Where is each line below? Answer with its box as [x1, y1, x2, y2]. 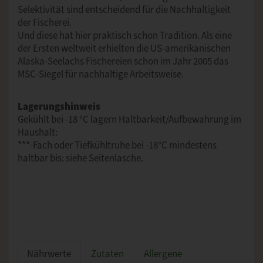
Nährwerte [27, 247, 71, 261]
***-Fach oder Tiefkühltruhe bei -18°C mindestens [18, 138, 217, 152]
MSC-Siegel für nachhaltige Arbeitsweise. [18, 68, 184, 81]
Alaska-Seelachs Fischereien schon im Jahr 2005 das [18, 55, 228, 68]
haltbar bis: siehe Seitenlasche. [18, 151, 143, 165]
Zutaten [91, 247, 124, 261]
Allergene [144, 247, 182, 261]
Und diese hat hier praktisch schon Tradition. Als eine [18, 29, 232, 42]
